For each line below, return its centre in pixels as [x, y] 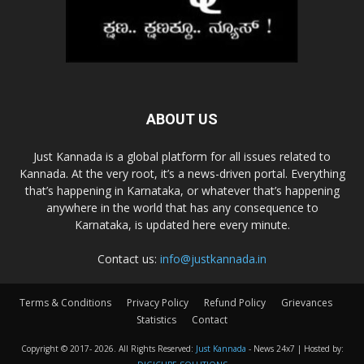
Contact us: [129, 258]
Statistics [156, 319]
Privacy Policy [157, 302]
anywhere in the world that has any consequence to [182, 207]
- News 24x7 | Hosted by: [295, 348]
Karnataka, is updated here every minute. [182, 224]
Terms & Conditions [65, 302]
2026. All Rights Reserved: [145, 348]
